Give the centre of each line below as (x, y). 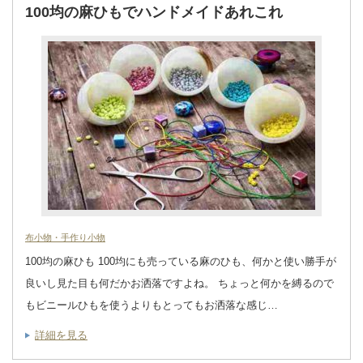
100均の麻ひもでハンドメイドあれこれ (154, 12)
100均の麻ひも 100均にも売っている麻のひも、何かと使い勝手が (181, 261)
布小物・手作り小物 (65, 237)
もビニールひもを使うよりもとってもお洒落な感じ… (152, 305)
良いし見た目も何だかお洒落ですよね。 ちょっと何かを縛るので (179, 283)
